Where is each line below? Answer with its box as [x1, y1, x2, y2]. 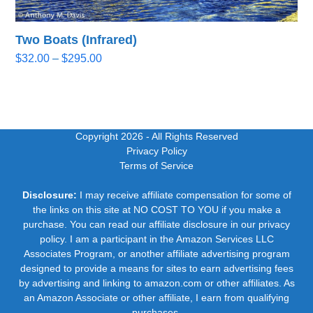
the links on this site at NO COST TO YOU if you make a [32, 204, 281, 216]
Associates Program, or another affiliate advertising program [23, 248, 290, 260]
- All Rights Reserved [145, 131, 238, 143]
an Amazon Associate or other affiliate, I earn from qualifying [24, 292, 289, 304]
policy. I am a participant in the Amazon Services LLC [39, 233, 274, 245]
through [101, 98, 140, 110]
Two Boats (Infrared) [15, 33, 138, 48]
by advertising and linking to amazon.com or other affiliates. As [18, 277, 295, 289]
